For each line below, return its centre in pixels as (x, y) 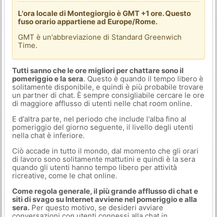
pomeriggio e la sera (47, 79)
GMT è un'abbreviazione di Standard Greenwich (100, 37)
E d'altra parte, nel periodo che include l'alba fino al (99, 119)
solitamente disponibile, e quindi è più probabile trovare (108, 87)
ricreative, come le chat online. (64, 176)
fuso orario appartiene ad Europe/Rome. (88, 21)
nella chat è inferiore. (48, 135)
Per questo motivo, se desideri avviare (96, 208)
